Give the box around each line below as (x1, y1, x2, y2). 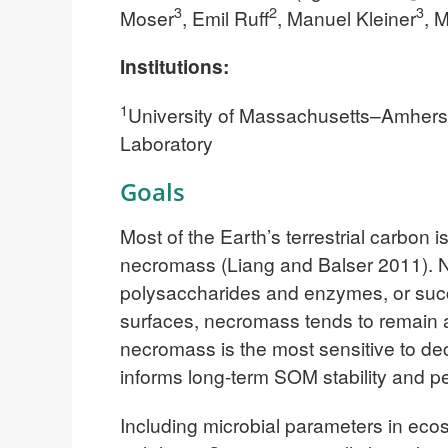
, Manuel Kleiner (277, 3, 416, 31)
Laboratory (120, 129, 213, 157)
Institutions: (120, 52, 229, 81)
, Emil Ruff (182, 3, 269, 31)
